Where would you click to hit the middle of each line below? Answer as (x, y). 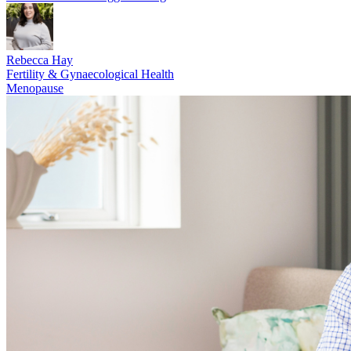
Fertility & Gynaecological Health (90, 74)
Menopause (35, 89)
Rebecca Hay (40, 60)
